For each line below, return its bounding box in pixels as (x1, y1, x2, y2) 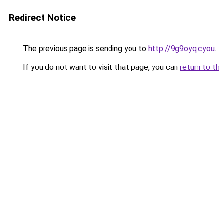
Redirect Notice (9, 12, 76, 23)
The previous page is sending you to (21, 44, 148, 53)
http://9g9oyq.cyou (148, 44, 215, 53)
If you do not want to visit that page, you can (21, 63, 180, 72)
